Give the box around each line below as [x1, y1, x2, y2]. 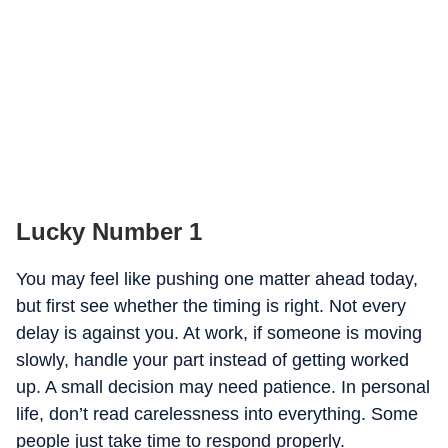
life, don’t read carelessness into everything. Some [16, 404, 418, 424]
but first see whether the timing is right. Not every [16, 296, 406, 316]
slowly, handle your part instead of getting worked [16, 350, 409, 370]
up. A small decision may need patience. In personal [16, 377, 430, 397]
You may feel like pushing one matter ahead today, [16, 269, 418, 289]
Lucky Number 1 [16, 218, 202, 245]
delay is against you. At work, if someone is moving [16, 323, 422, 343]
